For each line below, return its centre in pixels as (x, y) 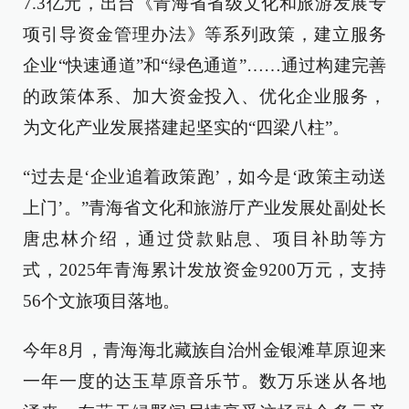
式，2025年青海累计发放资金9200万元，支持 (204, 270)
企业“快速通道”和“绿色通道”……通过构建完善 (204, 66)
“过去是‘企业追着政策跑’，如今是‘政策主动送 (204, 177)
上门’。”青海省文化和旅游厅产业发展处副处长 (204, 208)
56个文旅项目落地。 (101, 301)
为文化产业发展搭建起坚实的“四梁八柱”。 (186, 128)
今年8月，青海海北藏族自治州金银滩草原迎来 (204, 351)
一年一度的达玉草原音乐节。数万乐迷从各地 (204, 382)
